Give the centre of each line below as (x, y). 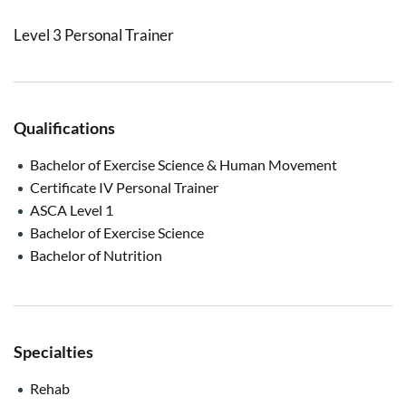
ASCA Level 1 (72, 209)
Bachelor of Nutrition (96, 255)
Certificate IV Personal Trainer (124, 187)
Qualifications (64, 127)
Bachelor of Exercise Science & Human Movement (184, 164)
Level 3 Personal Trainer (94, 34)
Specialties (53, 351)
